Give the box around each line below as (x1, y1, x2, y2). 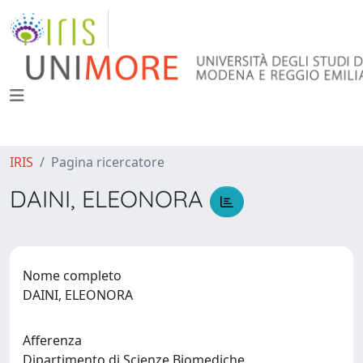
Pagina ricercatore (51, 153, 164, 171)
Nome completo (23, 266, 122, 284)
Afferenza (23, 331, 82, 349)
